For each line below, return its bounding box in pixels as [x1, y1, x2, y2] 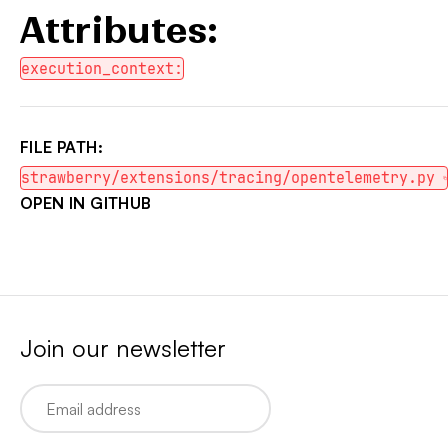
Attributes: [20, 8, 218, 53]
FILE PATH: [20, 137, 104, 157]
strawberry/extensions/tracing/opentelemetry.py [21, 167, 435, 188]
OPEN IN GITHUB [20, 193, 152, 213]
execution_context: [21, 58, 183, 79]
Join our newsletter [20, 333, 226, 363]
